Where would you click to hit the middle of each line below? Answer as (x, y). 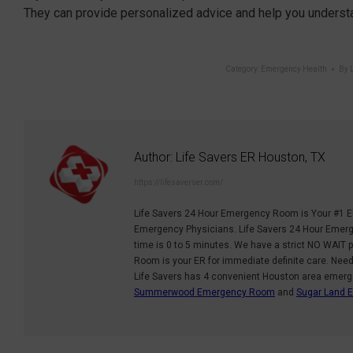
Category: (243, 69)
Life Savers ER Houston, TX (249, 157)
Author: (153, 157)
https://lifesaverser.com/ (178, 182)
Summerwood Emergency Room (204, 292)
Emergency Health (294, 69)
